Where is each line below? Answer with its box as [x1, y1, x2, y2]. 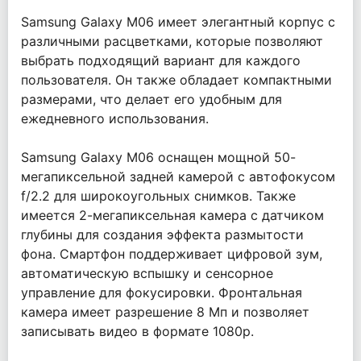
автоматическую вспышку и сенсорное [21, 265, 273, 281]
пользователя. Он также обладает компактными [21, 72, 332, 88]
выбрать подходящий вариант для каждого [21, 52, 301, 68]
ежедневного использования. [21, 110, 209, 127]
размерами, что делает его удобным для [21, 91, 282, 107]
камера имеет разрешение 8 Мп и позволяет [21, 304, 309, 320]
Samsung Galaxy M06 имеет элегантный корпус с [21, 14, 335, 30]
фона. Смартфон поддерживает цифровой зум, [21, 246, 322, 262]
